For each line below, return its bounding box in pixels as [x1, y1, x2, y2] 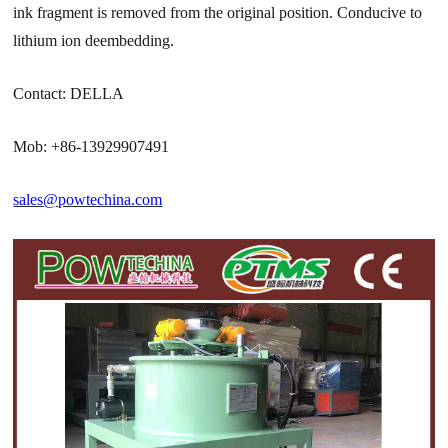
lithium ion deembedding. [13, 31, 175, 49]
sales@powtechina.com [13, 190, 163, 208]
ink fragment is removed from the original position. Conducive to [13, 3, 423, 21]
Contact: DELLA [13, 84, 125, 102]
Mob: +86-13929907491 [13, 137, 170, 155]
